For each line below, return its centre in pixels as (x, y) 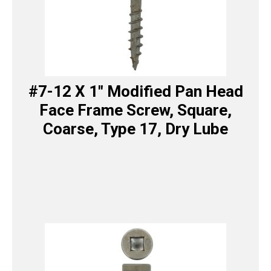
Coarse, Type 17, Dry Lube (135, 129)
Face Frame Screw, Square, (135, 110)
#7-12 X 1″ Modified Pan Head (135, 92)
